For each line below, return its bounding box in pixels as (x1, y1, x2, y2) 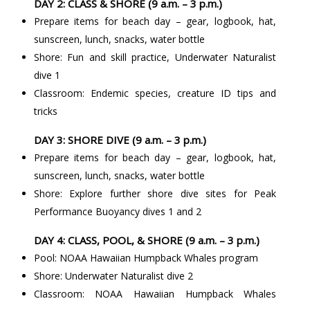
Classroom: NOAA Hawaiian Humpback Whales (33, 286, 277, 300)
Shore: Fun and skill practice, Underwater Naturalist (33, 50, 277, 64)
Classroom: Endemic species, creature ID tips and (33, 86, 277, 100)
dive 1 (33, 68, 60, 82)
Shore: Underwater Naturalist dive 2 (33, 268, 193, 282)
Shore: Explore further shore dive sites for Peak (33, 186, 277, 200)
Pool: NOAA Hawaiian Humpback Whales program (33, 250, 258, 264)
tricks (33, 104, 57, 118)
